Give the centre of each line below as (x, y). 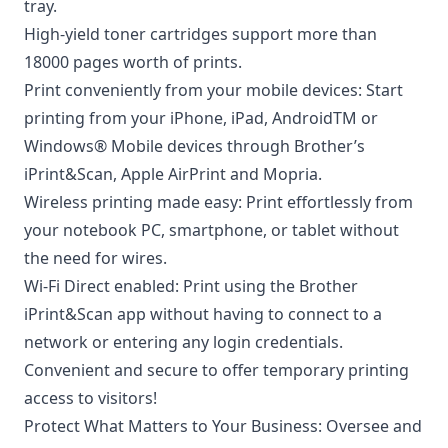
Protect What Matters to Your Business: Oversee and (223, 426)
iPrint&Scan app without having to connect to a (203, 314)
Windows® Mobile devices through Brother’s (194, 146)
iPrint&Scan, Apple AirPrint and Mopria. (173, 174)
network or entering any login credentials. (183, 342)
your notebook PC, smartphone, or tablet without (211, 230)
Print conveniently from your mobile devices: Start (213, 90)
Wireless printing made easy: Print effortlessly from (218, 202)
